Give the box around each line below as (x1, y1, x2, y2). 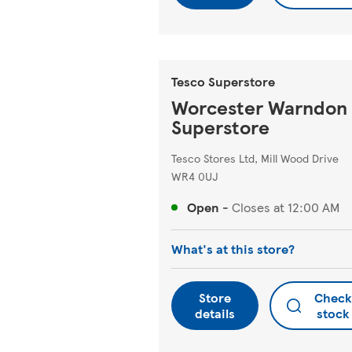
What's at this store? (171, 240, 295, 258)
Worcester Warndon (171, 93, 347, 120)
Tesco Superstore (171, 72, 275, 90)
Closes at (232, 198, 284, 216)
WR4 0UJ (171, 168, 218, 184)
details (195, 304, 236, 322)
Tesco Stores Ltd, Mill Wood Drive (171, 150, 339, 166)
